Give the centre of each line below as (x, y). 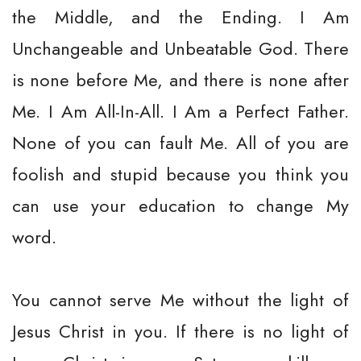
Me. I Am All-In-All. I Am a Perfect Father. (180, 111)
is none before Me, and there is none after (180, 80)
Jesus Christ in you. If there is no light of (180, 331)
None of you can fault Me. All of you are (180, 143)
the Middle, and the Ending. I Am (180, 17)
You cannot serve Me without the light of (180, 300)
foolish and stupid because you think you (180, 174)
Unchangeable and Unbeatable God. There (180, 48)
